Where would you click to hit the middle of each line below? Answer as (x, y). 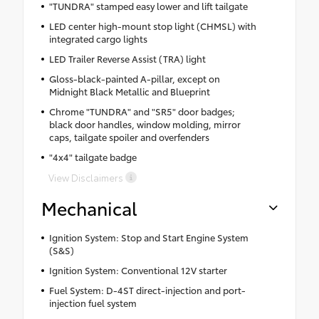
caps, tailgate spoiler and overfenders (129, 137)
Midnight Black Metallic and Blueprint (129, 91)
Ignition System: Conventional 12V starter (138, 270)
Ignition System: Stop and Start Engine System (148, 237)
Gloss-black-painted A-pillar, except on (134, 79)
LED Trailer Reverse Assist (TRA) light (127, 59)
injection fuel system (93, 303)
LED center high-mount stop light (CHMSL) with (152, 26)
